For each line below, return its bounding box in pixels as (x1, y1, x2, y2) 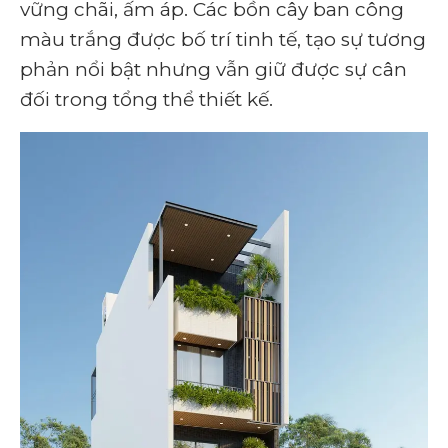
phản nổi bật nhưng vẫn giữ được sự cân (20, 58, 407, 82)
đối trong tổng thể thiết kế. (20, 88, 273, 112)
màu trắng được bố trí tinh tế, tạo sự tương (20, 28, 426, 52)
